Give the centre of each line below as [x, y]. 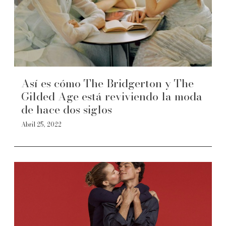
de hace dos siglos [67, 109]
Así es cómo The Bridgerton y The [107, 83]
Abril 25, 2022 [41, 124]
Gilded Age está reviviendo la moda [112, 96]
